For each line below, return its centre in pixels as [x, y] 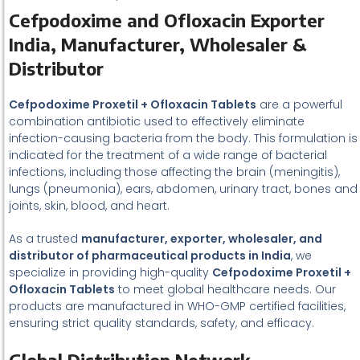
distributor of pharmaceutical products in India [150, 256]
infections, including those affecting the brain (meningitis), [174, 172]
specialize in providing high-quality [110, 272]
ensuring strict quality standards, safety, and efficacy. [162, 323]
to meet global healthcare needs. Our [225, 289]
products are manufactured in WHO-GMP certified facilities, [177, 306]
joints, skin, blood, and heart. [89, 206]
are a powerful [299, 104]
